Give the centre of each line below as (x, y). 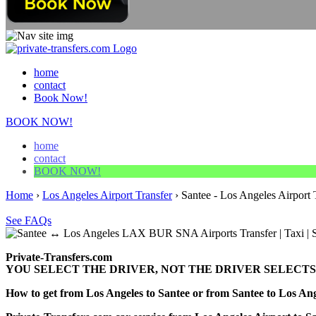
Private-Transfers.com (59, 257)
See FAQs (29, 220)
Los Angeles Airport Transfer (107, 195)
